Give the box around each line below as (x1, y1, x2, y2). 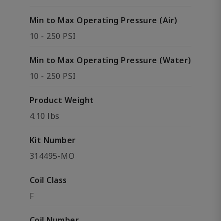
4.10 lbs (30, 110, 60, 121)
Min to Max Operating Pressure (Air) (30, 15, 178, 26)
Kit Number (30, 135, 76, 146)
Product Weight (30, 95, 94, 106)
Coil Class (30, 175, 67, 185)
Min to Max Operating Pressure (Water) (30, 55, 191, 66)
